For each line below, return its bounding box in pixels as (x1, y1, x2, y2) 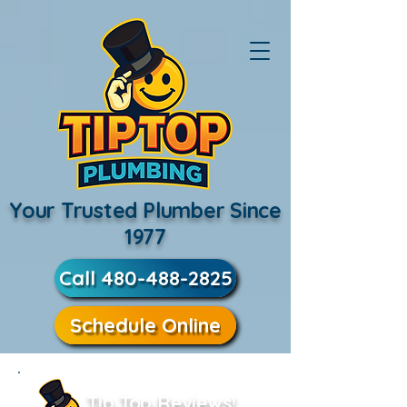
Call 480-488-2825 (58, 265, 233, 291)
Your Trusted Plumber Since (8, 197, 283, 223)
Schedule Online (70, 313, 221, 338)
